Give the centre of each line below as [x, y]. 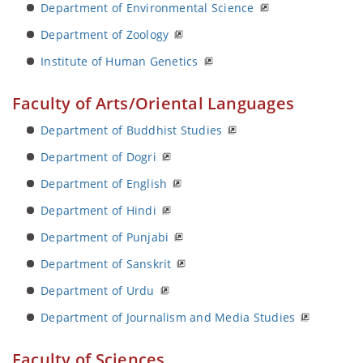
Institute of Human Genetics [120, 61]
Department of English [104, 184]
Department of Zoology [105, 34]
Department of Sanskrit [106, 264]
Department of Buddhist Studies [132, 130]
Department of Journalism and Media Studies [168, 317]
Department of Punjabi [105, 237]
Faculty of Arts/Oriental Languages [154, 103]
